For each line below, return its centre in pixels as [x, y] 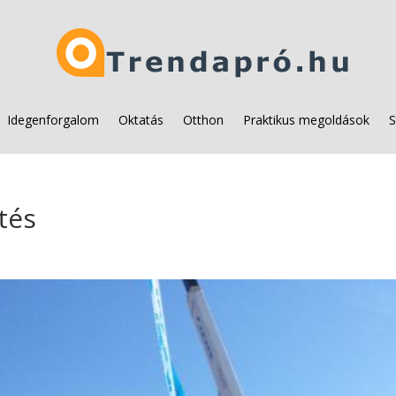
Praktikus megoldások [306, 120]
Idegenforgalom [53, 120]
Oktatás [141, 120]
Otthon [203, 120]
